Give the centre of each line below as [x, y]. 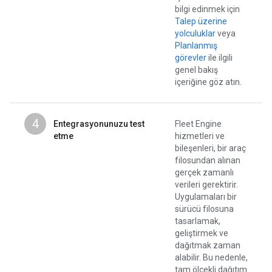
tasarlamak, [198, 221]
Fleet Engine [198, 124]
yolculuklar [195, 34]
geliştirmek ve [202, 233]
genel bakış [196, 70]
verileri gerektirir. [206, 185]
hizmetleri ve [200, 136]
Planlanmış [196, 46]
